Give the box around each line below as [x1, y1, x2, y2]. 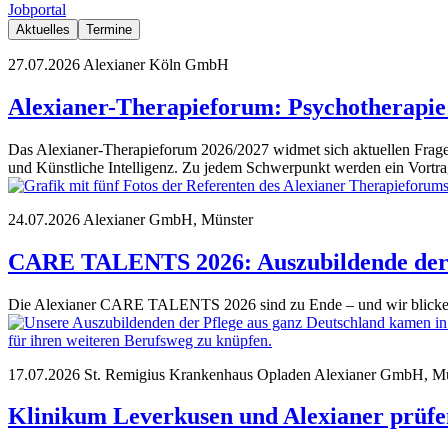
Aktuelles [16, 21, 70, 37]
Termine [86, 21, 132, 37]
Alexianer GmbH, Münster [83, 210, 253, 228]
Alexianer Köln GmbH [83, 55, 229, 73]
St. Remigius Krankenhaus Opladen [84, 365, 311, 383]
